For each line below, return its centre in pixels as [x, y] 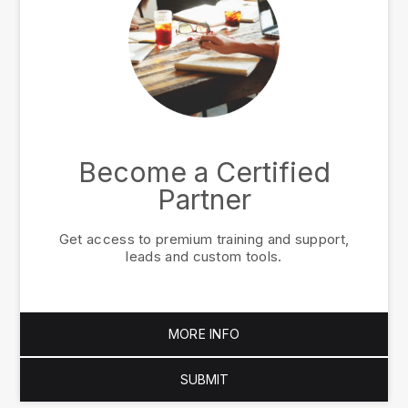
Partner [204, 200]
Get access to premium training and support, [204, 240]
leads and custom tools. [204, 257]
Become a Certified [204, 173]
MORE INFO [204, 334]
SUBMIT [204, 380]
